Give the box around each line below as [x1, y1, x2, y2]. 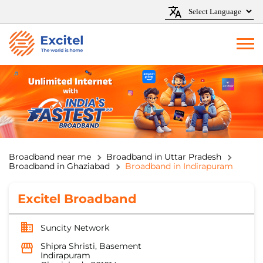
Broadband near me [9, 151, 91, 163]
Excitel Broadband [18, 191, 137, 207]
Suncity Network [41, 222, 109, 234]
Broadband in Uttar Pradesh [106, 151, 221, 163]
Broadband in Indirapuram [125, 161, 233, 172]
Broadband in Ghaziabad [9, 161, 110, 172]
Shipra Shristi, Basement [41, 241, 141, 252]
